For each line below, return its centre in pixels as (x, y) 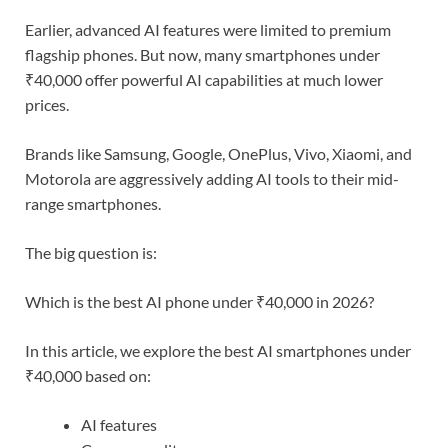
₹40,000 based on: (88, 375)
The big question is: (91, 252)
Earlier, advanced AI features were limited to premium (208, 29)
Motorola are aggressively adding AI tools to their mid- (212, 178)
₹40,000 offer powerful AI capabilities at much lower (204, 79)
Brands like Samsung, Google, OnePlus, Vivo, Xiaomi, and (218, 153)
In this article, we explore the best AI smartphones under (218, 350)
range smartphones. (93, 203)
